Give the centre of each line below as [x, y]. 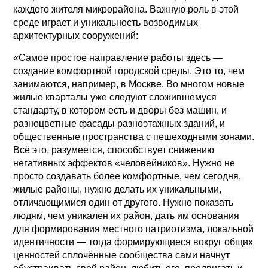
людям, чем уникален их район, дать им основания [127, 215]
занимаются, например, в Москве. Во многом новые [129, 84]
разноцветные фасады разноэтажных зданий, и [119, 123]
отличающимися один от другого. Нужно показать [124, 202]
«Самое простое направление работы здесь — [118, 57]
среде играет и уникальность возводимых [106, 22]
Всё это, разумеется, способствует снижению [114, 150]
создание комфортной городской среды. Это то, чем [129, 71]
